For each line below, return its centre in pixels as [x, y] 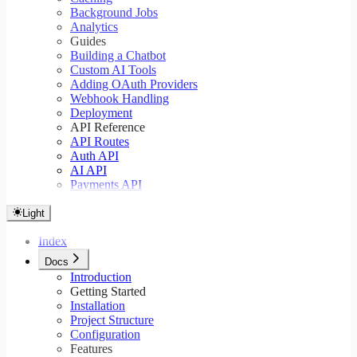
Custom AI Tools [113, 70]
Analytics [94, 27]
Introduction [101, 277]
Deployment [101, 113]
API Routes [100, 142]
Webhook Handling [120, 99]
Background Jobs [114, 13]
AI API [88, 171]
